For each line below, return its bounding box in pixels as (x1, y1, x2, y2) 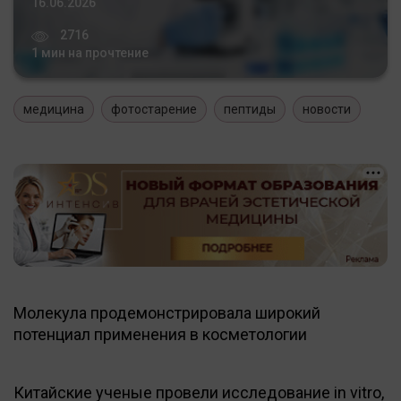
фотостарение (111, 101, 197, 116)
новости (303, 101, 351, 116)
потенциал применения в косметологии (13, 324, 307, 344)
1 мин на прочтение (31, 45, 149, 60)
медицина (23, 101, 84, 116)
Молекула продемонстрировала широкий (13, 303, 320, 322)
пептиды (224, 101, 276, 116)
